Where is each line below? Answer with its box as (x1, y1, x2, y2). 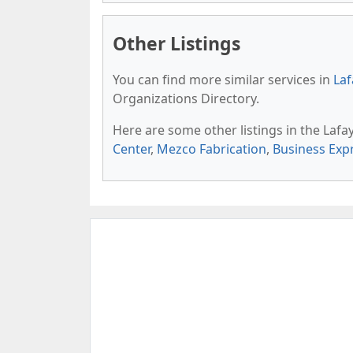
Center (113, 140, 150, 158)
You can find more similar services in (113, 71, 333, 88)
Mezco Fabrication (157, 140, 266, 158)
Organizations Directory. (113, 90, 259, 107)
